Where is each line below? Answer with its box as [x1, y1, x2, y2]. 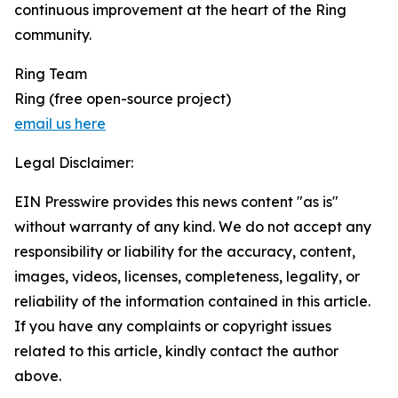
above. [14, 367, 61, 386]
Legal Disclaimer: [14, 154, 133, 172]
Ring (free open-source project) [14, 90, 231, 108]
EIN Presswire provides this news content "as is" [14, 193, 338, 211]
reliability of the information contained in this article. [14, 292, 370, 311]
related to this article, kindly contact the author [14, 342, 338, 361]
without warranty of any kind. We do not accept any [14, 218, 371, 236]
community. [14, 26, 92, 44]
